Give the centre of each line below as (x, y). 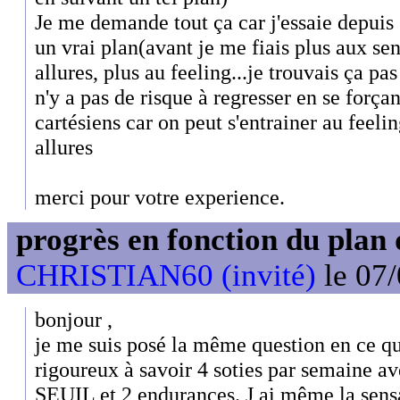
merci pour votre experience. (160, 196)
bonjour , (74, 319)
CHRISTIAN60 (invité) (166, 276)
